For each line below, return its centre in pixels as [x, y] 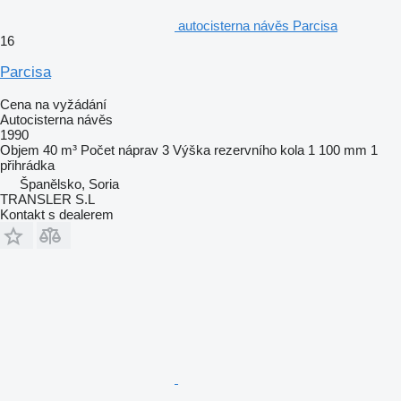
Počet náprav [119, 149]
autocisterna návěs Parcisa [258, 25]
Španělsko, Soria [69, 183]
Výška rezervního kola [239, 149]
